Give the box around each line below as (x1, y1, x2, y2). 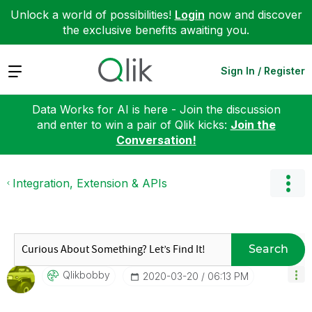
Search (248, 242, 288, 256)
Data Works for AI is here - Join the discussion (31, 102, 281, 116)
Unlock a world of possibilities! (10, 8, 175, 22)
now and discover (204, 8, 302, 22)
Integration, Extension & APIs (13, 175, 167, 190)
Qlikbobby (63, 268, 110, 281)
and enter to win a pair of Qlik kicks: (36, 117, 231, 132)
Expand (7, 63, 47, 77)
